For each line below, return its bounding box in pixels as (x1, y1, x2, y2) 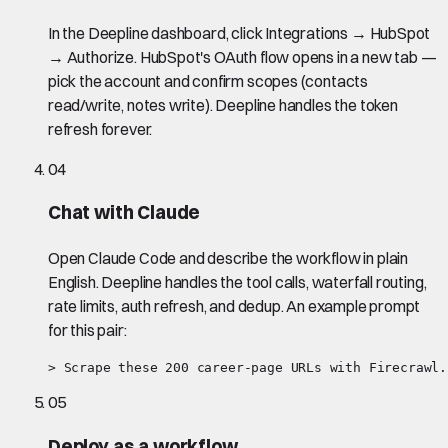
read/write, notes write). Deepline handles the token (48, 94, 398, 115)
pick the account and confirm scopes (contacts (48, 70, 369, 91)
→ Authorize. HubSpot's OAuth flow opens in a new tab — (48, 46, 437, 67)
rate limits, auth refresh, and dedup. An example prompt (48, 296, 421, 317)
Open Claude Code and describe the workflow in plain (48, 248, 409, 269)
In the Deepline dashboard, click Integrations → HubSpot (48, 22, 431, 43)
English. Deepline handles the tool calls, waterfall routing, (48, 272, 427, 293)
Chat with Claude (48, 201, 201, 225)
